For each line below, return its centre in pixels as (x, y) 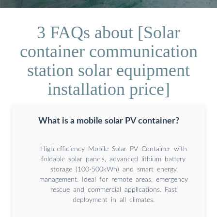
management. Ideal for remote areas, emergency (113, 179)
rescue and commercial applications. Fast (113, 190)
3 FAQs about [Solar (108, 32)
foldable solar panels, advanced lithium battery (113, 159)
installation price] (108, 89)
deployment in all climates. (113, 200)
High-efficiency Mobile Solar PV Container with (113, 149)
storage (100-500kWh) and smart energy (113, 169)
